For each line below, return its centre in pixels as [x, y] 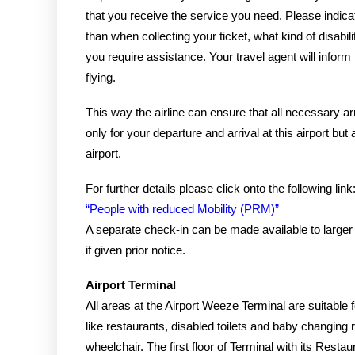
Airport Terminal [131, 285]
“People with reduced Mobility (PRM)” [182, 209]
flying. [101, 77]
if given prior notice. [136, 250]
